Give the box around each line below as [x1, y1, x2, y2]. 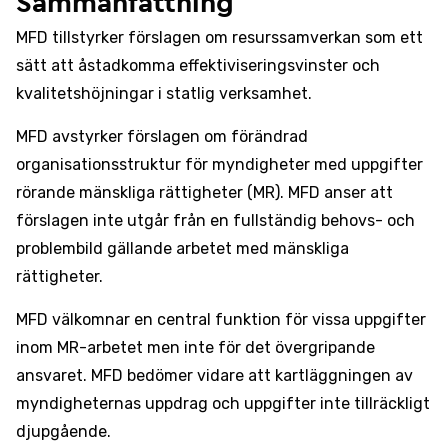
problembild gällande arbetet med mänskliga [16, 239, 349, 258]
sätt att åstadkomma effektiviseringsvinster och [16, 56, 380, 75]
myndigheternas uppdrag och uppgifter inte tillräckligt [16, 394, 430, 413]
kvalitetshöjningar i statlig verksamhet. [16, 84, 312, 103]
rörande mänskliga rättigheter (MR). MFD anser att [16, 183, 393, 202]
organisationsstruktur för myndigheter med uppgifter [16, 155, 423, 174]
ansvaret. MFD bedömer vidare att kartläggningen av [16, 366, 413, 385]
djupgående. [16, 422, 111, 441]
